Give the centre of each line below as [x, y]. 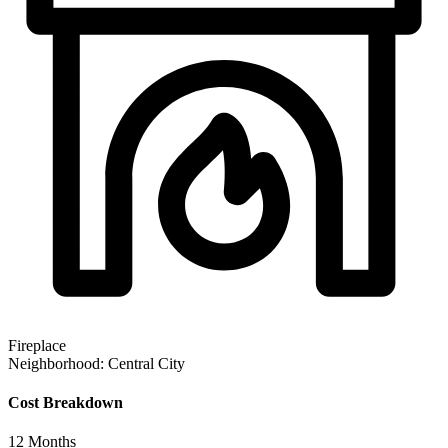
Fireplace [37, 345]
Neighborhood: [56, 363]
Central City [146, 363]
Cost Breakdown [65, 402]
